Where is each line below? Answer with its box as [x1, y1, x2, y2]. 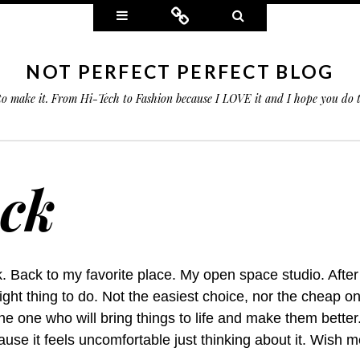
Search [243, 5, 284, 24]
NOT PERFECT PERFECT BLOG [26, 60, 334, 83]
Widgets [128, 5, 176, 24]
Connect [189, 5, 237, 24]
